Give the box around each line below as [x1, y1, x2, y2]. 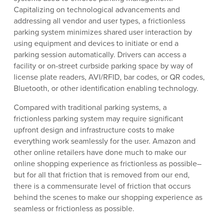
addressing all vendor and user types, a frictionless [14, 15, 185, 27]
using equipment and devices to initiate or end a [14, 38, 178, 49]
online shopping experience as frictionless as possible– [14, 158, 201, 170]
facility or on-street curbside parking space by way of [14, 60, 193, 72]
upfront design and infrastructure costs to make [14, 124, 175, 136]
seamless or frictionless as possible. [14, 203, 134, 215]
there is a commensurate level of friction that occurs [14, 180, 191, 192]
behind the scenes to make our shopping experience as [14, 192, 202, 203]
